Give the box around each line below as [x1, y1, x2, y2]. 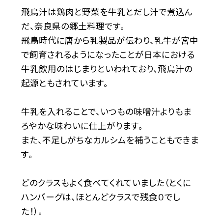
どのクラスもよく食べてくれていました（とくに [21, 176, 191, 189]
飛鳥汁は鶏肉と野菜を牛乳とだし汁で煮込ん [21, 5, 193, 18]
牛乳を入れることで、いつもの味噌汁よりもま [21, 105, 192, 118]
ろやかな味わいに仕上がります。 [21, 119, 143, 132]
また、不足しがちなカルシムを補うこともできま [21, 134, 199, 146]
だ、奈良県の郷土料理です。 [21, 20, 127, 32]
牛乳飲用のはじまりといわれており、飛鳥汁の [21, 62, 192, 75]
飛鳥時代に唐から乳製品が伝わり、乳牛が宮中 [21, 34, 198, 47]
